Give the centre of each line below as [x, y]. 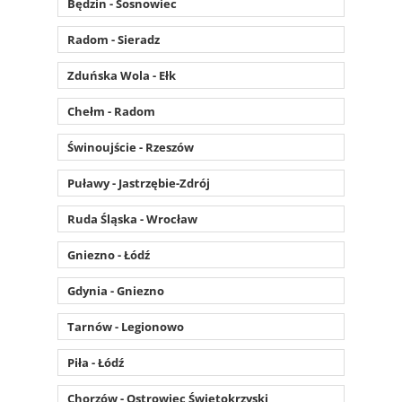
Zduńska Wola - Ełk [122, 75]
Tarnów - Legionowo [126, 326]
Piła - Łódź [96, 362]
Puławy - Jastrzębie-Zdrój [139, 183]
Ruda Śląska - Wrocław [132, 218]
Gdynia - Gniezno [116, 290]
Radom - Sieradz [114, 39]
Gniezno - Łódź [109, 254]
